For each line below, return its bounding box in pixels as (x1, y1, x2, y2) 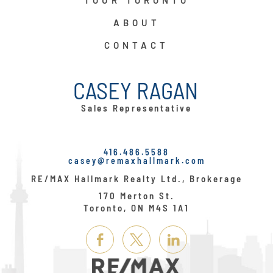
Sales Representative (81, 102, 192, 113)
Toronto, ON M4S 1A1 (83, 202, 190, 213)
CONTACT (104, 40, 169, 51)
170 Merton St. (98, 190, 175, 201)
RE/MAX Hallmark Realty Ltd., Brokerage (30, 173, 243, 184)
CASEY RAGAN (73, 76, 198, 104)
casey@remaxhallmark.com (68, 155, 205, 166)
